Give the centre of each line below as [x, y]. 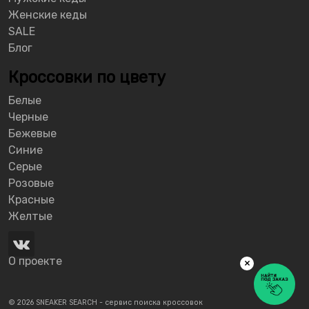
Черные [28, 117]
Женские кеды [48, 14]
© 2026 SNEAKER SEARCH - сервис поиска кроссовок [106, 302]
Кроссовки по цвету [87, 77]
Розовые [31, 183]
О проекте [35, 261]
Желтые [30, 216]
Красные [31, 199]
